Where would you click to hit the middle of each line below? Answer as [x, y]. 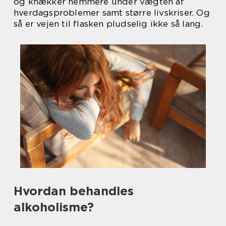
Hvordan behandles [74, 191]
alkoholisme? [54, 207]
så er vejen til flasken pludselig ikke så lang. [108, 24]
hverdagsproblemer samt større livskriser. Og [112, 13]
